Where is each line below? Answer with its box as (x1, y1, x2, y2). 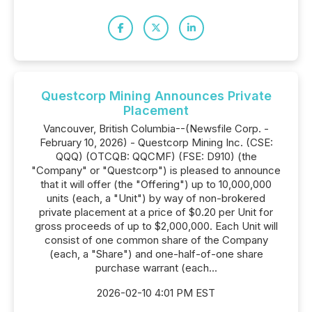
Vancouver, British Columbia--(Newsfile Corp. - (43, 122, 269, 135)
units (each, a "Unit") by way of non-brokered (47, 192, 265, 205)
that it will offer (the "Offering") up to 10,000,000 (40, 178, 272, 191)
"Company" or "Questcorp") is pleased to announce (31, 164, 281, 177)
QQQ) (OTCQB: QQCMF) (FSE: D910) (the (55, 150, 257, 163)
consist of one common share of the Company (44, 233, 268, 247)
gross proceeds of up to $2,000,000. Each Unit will (34, 219, 278, 233)
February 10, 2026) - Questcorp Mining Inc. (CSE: (39, 136, 273, 149)
